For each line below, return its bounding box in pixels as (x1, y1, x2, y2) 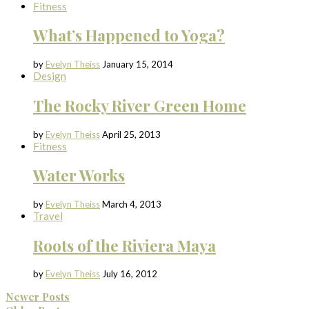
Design (33, 70, 66, 83)
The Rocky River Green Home (33, 94, 246, 116)
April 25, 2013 (102, 128, 161, 140)
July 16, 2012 (102, 268, 157, 280)
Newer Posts (6, 290, 70, 304)
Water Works (33, 165, 125, 186)
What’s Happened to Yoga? (33, 25, 225, 46)
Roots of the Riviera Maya (33, 235, 216, 256)
